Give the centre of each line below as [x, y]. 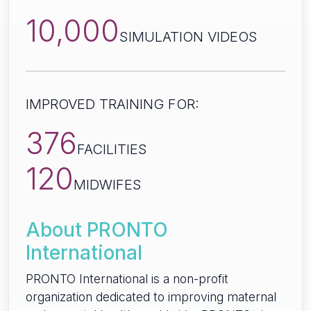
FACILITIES [112, 150]
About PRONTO [97, 230]
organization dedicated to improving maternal [151, 297]
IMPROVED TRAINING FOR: [112, 104]
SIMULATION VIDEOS [188, 37]
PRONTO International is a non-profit [127, 279]
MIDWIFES [108, 185]
